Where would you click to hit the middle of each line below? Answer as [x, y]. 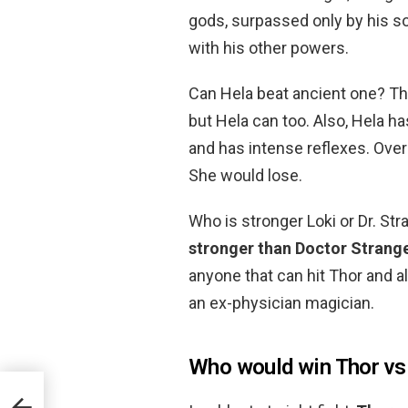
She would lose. [245, 175]
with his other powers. [269, 47]
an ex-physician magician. [281, 302]
